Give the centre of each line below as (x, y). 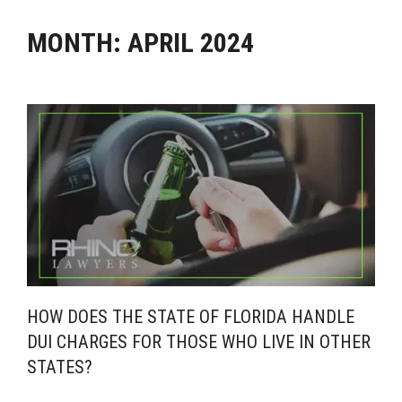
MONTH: (77, 43)
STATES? (60, 367)
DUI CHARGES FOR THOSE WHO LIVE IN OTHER (199, 342)
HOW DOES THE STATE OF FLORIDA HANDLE (191, 317)
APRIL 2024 (191, 43)
